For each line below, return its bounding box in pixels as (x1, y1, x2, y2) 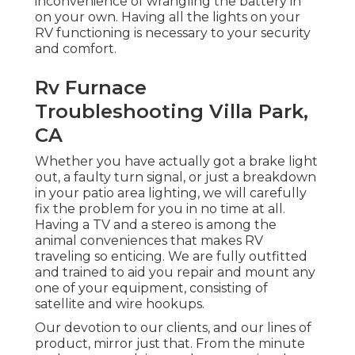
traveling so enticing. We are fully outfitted (35, 248, 307, 264)
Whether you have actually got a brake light (35, 153, 318, 169)
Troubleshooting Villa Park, (35, 99, 308, 123)
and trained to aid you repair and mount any (35, 264, 315, 280)
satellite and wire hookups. (35, 296, 204, 311)
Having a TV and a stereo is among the (35, 216, 277, 232)
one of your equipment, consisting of (35, 280, 268, 296)
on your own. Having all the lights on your (35, 9, 300, 25)
